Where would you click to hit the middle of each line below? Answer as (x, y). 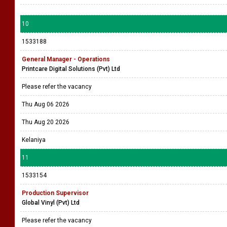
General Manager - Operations (66, 59)
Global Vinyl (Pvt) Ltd (51, 203)
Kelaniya (34, 140)
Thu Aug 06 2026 (46, 104)
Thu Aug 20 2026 (46, 122)
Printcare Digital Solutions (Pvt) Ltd (71, 69)
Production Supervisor (55, 193)
